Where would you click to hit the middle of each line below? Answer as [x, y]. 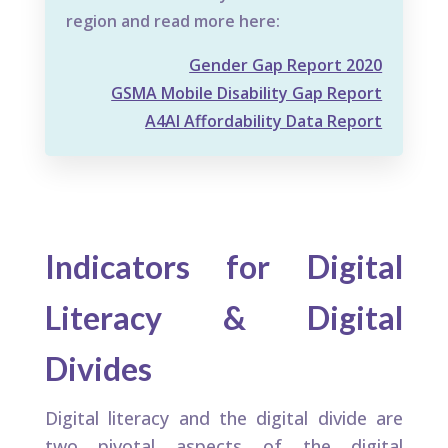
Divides [98, 369]
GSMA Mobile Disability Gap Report [247, 93]
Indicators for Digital [224, 267]
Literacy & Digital [224, 318]
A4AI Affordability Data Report [264, 121]
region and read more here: [172, 21]
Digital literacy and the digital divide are [224, 418]
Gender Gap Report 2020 [286, 65]
